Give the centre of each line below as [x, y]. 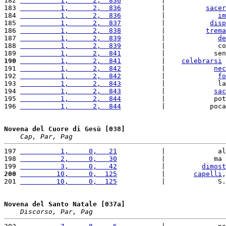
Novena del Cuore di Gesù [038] [65, 129]
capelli [208, 174]
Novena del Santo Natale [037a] [65, 204]
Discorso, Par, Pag [56, 211]
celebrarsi [202, 61]
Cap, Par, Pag [46, 136]
